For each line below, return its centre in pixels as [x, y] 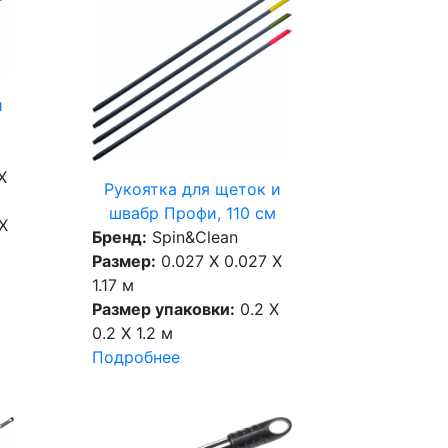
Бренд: [120, 237]
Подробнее [136, 357]
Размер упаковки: [164, 309]
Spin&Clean [193, 237]
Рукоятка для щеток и [192, 189]
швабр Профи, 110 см [192, 213]
